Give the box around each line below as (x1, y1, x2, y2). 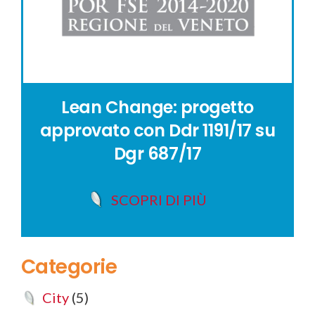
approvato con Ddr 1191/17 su (39, 119, 276, 143)
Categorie (21, 252, 117, 281)
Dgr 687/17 (113, 142, 202, 166)
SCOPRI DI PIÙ (111, 191, 207, 208)
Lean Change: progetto (61, 96, 254, 120)
